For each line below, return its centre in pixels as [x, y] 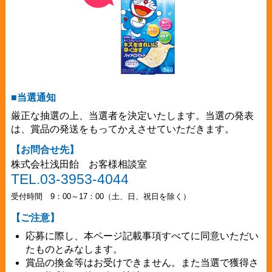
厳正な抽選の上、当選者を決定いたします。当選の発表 [132, 116]
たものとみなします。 [74, 250]
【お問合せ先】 [45, 150]
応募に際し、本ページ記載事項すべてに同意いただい [142, 236]
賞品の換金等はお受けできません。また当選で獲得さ [142, 263]
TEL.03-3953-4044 [70, 179]
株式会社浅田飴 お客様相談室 [79, 165]
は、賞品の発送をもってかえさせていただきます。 [122, 129]
